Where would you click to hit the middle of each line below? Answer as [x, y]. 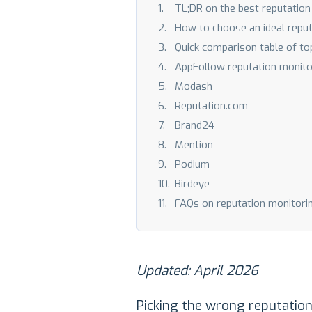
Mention [194, 145]
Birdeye [192, 184]
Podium [192, 164]
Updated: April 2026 [197, 271]
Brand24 [195, 125]
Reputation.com [211, 106]
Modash [194, 86]
